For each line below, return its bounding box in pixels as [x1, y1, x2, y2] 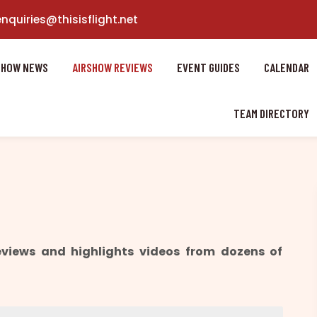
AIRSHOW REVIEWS [71, 60, 153, 74]
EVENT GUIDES [176, 60, 240, 74]
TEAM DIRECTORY [233, 106, 309, 120]
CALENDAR [263, 60, 309, 74]
